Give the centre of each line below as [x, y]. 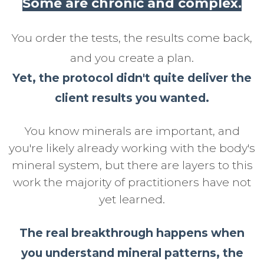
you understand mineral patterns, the [132, 253]
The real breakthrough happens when [132, 233]
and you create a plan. [132, 58]
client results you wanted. [132, 98]
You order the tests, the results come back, [132, 38]
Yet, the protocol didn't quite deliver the [132, 78]
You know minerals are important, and [132, 131]
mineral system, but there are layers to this [132, 165]
